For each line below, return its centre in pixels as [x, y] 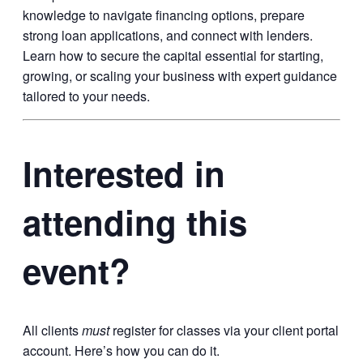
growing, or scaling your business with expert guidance [180, 75]
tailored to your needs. [86, 96]
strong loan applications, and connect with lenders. [168, 35]
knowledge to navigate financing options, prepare [164, 15]
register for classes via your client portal [226, 331]
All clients [52, 331]
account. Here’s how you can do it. [121, 351]
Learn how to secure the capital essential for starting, [173, 55]
